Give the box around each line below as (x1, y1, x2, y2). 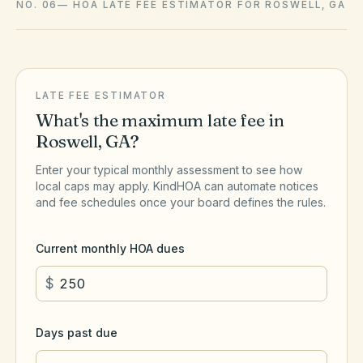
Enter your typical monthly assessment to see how (36, 163, 302, 177)
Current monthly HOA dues (36, 241, 185, 255)
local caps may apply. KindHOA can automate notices (36, 179, 318, 193)
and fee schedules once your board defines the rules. (36, 195, 326, 209)
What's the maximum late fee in (36, 109, 284, 131)
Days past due (36, 326, 117, 340)
